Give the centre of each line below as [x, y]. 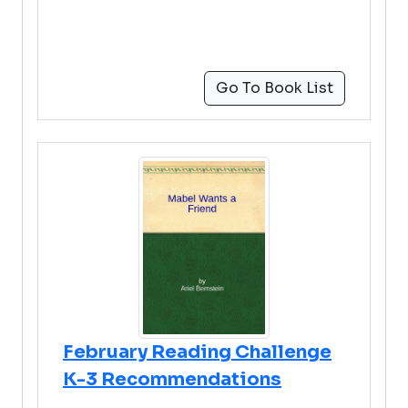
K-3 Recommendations [172, 379]
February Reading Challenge [197, 352]
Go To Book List [275, 88]
